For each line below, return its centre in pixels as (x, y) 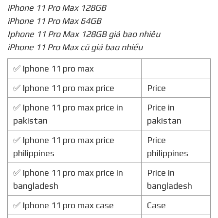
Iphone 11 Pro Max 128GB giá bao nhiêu (84, 34)
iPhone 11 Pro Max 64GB (54, 21)
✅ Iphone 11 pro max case (64, 205)
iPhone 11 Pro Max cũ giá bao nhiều (75, 47)
